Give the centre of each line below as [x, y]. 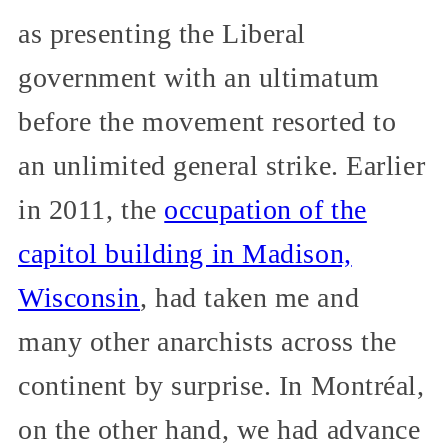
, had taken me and [250, 297]
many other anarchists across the [207, 341]
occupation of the [265, 209]
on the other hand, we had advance [219, 429]
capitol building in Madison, [185, 253]
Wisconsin [79, 297]
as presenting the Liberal [162, 33]
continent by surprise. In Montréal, [221, 385]
